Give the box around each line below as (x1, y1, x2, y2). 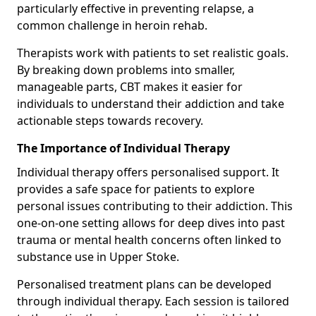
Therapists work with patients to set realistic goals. (17, 44, 288, 61)
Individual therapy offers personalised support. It (17, 164, 279, 180)
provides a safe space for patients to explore (17, 181, 255, 197)
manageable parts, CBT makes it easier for (17, 78, 243, 95)
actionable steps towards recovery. (17, 112, 203, 128)
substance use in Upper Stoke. (17, 248, 179, 265)
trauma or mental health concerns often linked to (17, 231, 281, 248)
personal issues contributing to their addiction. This (17, 197, 293, 214)
